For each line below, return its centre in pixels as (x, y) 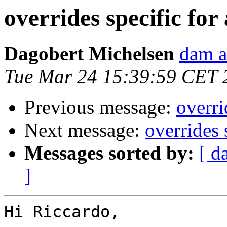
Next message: (85, 130)
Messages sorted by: (109, 153)
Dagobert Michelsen (89, 54)
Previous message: (100, 107)
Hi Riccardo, (62, 212)
